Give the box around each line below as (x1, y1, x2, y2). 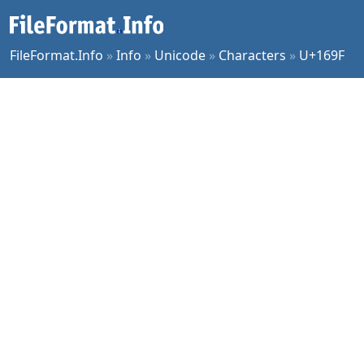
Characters (219, 46, 286, 64)
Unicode (154, 46, 206, 64)
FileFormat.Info (10, 46, 103, 64)
